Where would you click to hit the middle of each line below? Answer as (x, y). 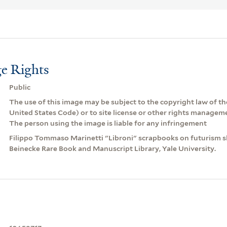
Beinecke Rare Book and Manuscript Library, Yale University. (112, 149)
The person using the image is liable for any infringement (108, 123)
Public (20, 87)
